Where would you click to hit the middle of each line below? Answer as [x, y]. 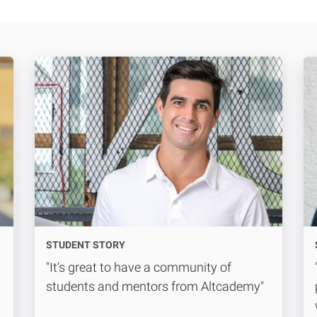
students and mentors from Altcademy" [155, 286]
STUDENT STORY [86, 244]
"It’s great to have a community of [139, 267]
